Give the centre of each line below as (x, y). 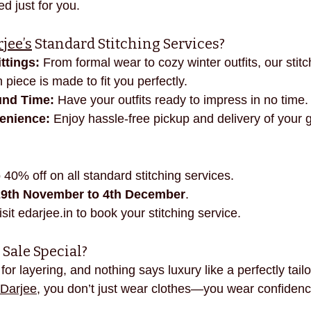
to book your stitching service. (157, 213)
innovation (103, 20)
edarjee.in (45, 213)
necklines (32, 20)
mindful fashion (187, 20)
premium (267, 20)
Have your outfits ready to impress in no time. (181, 100)
